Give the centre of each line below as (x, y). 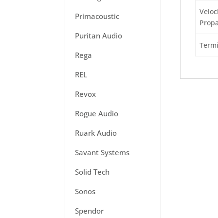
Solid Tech (92, 172)
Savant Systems (102, 152)
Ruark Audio (96, 133)
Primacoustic (97, 16)
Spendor (90, 211)
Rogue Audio (97, 113)
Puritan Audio (99, 36)
